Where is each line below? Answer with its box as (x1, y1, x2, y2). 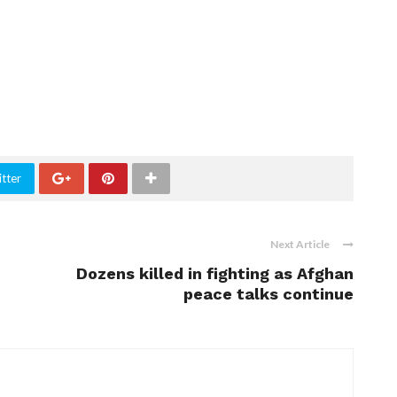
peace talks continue (183, 284, 354, 304)
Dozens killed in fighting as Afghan (76, 264, 354, 284)
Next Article (270, 237, 330, 252)
